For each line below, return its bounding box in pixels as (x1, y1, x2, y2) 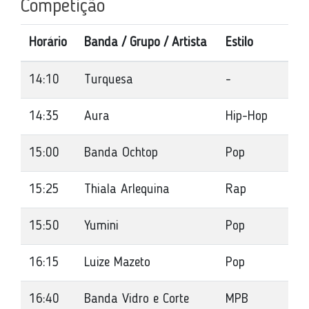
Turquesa (84, 73, 133, 87)
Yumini (84, 219, 119, 233)
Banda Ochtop (84, 146, 158, 160)
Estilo (226, 36, 253, 50)
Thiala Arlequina (84, 183, 170, 197)
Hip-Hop (226, 110, 268, 123)
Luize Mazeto (84, 256, 150, 270)
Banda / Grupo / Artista (84, 36, 207, 50)
